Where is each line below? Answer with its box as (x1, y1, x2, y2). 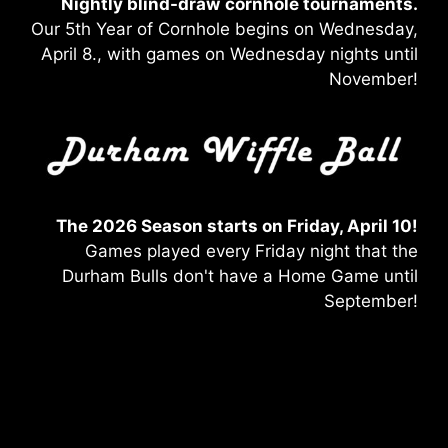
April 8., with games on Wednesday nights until (41, 43, 418, 64)
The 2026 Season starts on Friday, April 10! (56, 215, 418, 236)
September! (324, 290, 418, 311)
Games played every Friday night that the (85, 240, 418, 261)
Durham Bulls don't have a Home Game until (62, 265, 418, 286)
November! (329, 68, 418, 89)
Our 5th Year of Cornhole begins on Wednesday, (31, 18, 418, 39)
